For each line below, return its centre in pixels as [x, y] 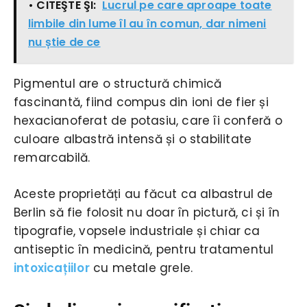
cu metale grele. [141, 268]
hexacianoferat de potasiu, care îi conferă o [148, 120]
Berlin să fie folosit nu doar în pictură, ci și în [147, 212]
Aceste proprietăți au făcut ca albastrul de [144, 194]
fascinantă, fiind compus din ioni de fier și [141, 102]
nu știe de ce [64, 42]
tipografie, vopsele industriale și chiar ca [137, 231]
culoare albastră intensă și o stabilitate [133, 139]
